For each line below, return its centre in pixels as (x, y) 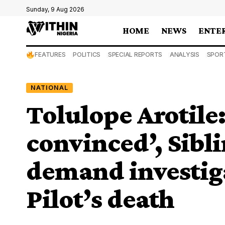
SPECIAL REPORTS (135, 54)
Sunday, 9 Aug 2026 (55, 9)
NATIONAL (49, 87)
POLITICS (87, 54)
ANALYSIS (184, 54)
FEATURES (50, 54)
